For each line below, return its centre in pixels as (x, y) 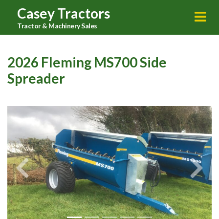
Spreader (36, 78)
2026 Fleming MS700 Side (87, 62)
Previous (37, 173)
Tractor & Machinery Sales (57, 26)
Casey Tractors (64, 13)
